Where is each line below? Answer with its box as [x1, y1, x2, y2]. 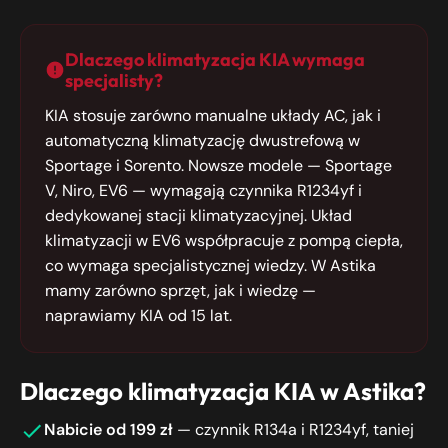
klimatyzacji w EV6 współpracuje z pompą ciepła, [45, 230, 403, 251]
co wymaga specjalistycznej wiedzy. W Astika [45, 255, 376, 276]
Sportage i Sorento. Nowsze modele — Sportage [45, 155, 392, 176]
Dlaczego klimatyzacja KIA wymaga [65, 48, 366, 71]
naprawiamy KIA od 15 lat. [45, 305, 232, 326]
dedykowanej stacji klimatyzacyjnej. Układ [45, 205, 352, 226]
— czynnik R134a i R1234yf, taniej [173, 419, 414, 440]
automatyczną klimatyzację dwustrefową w [45, 130, 360, 151]
